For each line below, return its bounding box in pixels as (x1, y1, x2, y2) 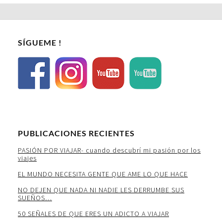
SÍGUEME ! (18, 37, 62, 47)
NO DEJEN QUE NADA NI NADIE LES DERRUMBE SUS (18, 185, 184, 194)
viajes (18, 153, 37, 163)
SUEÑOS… (18, 193, 52, 202)
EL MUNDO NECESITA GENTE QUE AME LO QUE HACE (18, 169, 188, 178)
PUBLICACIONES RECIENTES (18, 128, 135, 138)
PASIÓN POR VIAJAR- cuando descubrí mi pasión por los (18, 145, 201, 155)
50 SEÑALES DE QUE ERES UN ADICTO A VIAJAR (18, 209, 169, 218)
